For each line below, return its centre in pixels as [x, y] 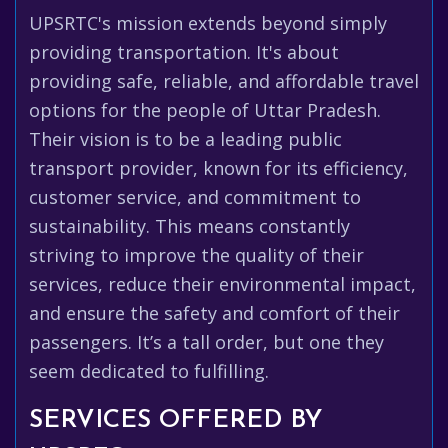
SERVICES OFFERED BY [175, 420]
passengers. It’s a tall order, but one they [206, 342]
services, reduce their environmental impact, [222, 284]
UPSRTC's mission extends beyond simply [208, 23]
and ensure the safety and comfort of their [214, 313]
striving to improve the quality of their [196, 255]
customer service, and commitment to [195, 197]
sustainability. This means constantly [189, 226]
